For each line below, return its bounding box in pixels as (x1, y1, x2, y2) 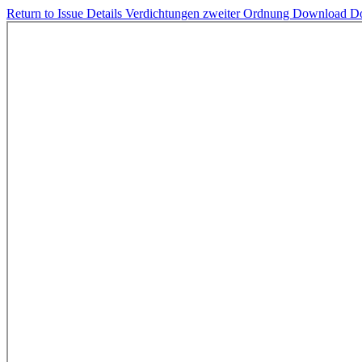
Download (293, 6, 350, 20)
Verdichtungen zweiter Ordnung (125, 6, 293, 20)
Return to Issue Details (6, 6, 125, 20)
